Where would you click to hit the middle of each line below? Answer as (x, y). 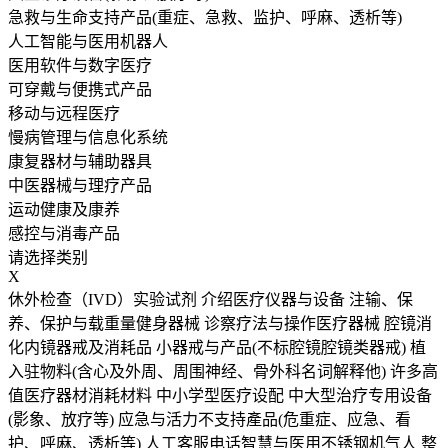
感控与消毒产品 (64, 234)
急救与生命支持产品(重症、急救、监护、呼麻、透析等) (205, 18)
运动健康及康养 (64, 210)
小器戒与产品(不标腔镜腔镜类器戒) (283, 348)
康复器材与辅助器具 (80, 162)
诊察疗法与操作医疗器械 (294, 324)
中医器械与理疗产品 (80, 186)
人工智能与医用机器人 (88, 42)
